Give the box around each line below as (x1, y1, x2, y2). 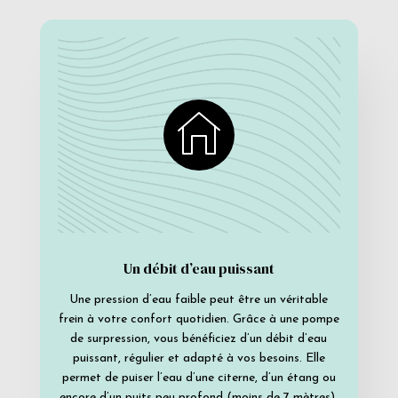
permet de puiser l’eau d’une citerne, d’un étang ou (61, 371, 336, 386)
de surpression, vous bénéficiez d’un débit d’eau (70, 332, 328, 346)
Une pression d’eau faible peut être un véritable (69, 293, 329, 307)
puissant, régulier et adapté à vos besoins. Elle (72, 352, 325, 366)
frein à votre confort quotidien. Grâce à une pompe (58, 313, 339, 327)
